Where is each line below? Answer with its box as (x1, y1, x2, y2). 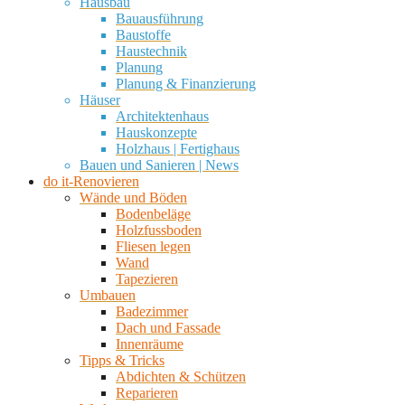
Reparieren (116, 384, 178, 400)
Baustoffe (116, 26, 171, 42)
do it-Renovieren (43, 173, 139, 189)
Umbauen (80, 287, 136, 303)
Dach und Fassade (116, 319, 221, 335)
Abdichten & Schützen (116, 368, 246, 384)
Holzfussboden (116, 221, 202, 238)
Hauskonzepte (116, 124, 197, 140)
